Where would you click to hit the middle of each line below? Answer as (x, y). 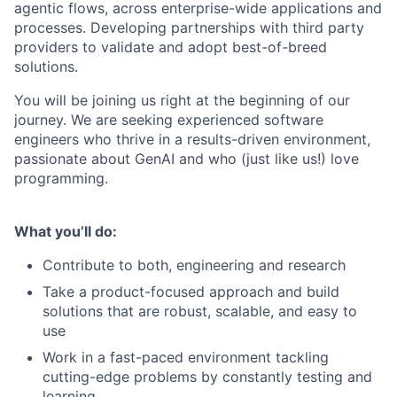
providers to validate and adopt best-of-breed (171, 47)
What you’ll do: (66, 231)
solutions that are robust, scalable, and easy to (200, 311)
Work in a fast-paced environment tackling (186, 357)
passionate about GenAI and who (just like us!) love (187, 159)
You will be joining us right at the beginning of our (182, 100)
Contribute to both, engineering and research (194, 265)
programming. (61, 178)
